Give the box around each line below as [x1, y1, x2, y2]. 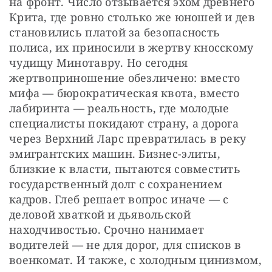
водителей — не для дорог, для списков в [9, 237, 242, 252]
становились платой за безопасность [9, 24, 220, 39]
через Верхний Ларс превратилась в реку [9, 131, 246, 146]
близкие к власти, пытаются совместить [9, 161, 240, 176]
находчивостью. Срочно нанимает [9, 222, 205, 237]
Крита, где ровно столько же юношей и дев [9, 9, 255, 24]
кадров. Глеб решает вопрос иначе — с [9, 191, 229, 206]
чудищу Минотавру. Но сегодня [9, 55, 188, 70]
